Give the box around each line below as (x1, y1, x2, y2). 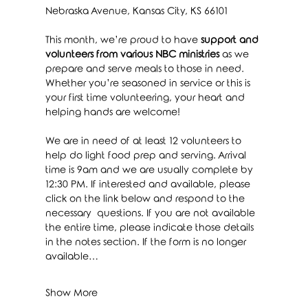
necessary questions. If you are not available (45, 208, 258, 219)
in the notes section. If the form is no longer (45, 236, 249, 247)
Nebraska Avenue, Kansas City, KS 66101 (45, 5, 228, 16)
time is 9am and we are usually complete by (45, 164, 256, 175)
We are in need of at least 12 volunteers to (45, 135, 244, 146)
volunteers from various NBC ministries (45, 49, 219, 60)
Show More (45, 287, 98, 298)
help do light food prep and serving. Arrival (45, 150, 249, 161)
